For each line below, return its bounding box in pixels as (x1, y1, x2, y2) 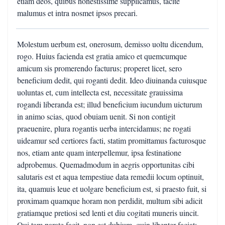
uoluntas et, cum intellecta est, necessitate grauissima (17, 87, 183, 97)
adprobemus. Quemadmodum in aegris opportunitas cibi (17, 159, 194, 170)
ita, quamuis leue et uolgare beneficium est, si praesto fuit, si (17, 183, 206, 194)
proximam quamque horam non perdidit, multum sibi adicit (17, 195, 202, 206)
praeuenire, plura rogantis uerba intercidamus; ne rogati (17, 123, 191, 134)
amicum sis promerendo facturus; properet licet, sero (17, 63, 182, 73)
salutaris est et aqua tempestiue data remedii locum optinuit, (17, 171, 204, 182)
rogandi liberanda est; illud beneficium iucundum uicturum (17, 99, 202, 109)
